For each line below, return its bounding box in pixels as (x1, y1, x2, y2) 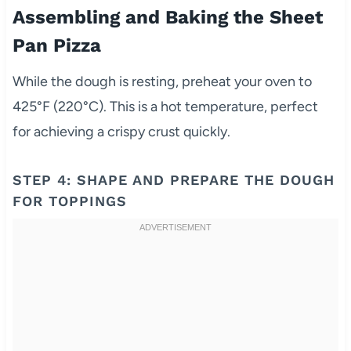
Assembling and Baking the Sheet (12, 6, 323, 29)
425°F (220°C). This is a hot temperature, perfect (12, 98, 318, 116)
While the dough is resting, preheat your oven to (12, 73, 312, 91)
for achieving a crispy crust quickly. (12, 123, 230, 141)
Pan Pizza (12, 34, 101, 57)
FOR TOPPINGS (12, 193, 127, 210)
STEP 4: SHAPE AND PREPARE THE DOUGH (12, 172, 335, 189)
